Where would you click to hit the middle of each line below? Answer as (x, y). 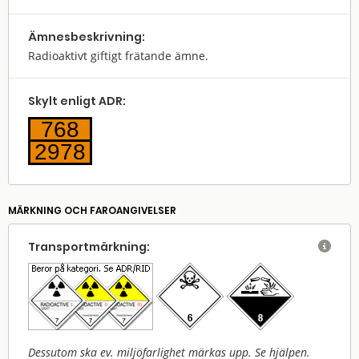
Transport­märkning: (89, 247)
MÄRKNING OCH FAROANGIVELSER (92, 210)
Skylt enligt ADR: (77, 101)
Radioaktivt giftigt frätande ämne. (118, 56)
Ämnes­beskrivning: (87, 37)
